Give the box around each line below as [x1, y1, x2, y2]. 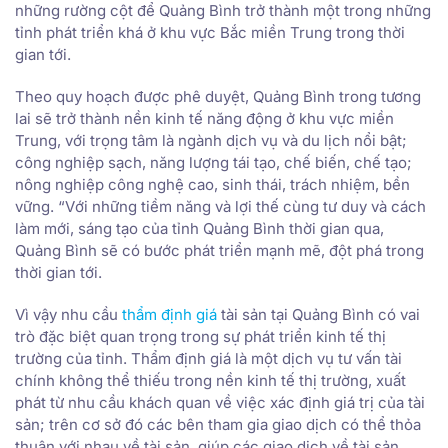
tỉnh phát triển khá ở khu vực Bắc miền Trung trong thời [15, 22, 405, 42]
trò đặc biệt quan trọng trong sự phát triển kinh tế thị [15, 326, 386, 346]
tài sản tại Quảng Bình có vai [221, 304, 420, 324]
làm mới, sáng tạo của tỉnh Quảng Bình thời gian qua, [15, 218, 384, 238]
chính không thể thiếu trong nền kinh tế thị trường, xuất [15, 370, 406, 390]
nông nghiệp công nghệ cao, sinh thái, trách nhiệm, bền [15, 174, 410, 194]
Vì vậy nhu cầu [15, 304, 122, 324]
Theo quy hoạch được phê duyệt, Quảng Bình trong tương [15, 86, 421, 106]
